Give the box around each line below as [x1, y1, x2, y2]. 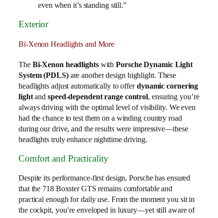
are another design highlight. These [68, 70, 177, 80]
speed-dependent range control [48, 91, 148, 101]
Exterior [18, 19, 49, 30]
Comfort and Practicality [18, 153, 109, 164]
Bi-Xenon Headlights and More [18, 39, 115, 49]
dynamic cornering [136, 81, 199, 91]
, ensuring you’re [148, 91, 200, 101]
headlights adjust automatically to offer [18, 81, 137, 91]
